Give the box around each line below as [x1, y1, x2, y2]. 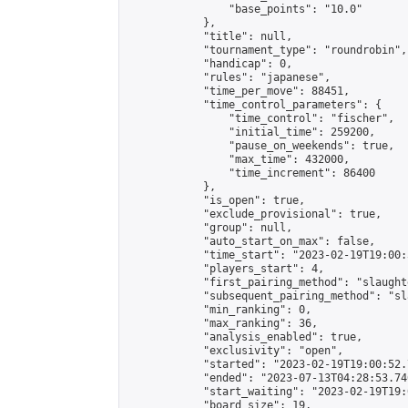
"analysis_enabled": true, [127, 331, 362, 343]
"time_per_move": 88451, [127, 85, 350, 97]
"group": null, [127, 221, 292, 234]
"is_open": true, [127, 194, 305, 207]
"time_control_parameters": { [127, 98, 382, 111]
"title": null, [127, 30, 292, 43]
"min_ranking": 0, [127, 303, 311, 316]
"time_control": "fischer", [127, 112, 394, 125]
